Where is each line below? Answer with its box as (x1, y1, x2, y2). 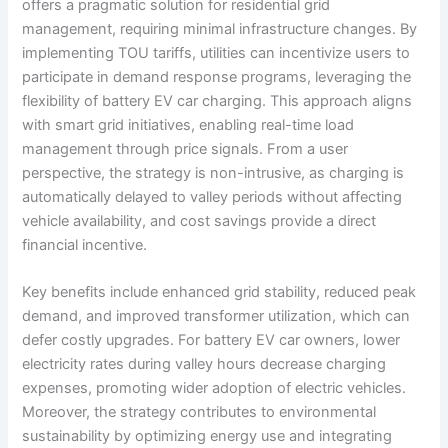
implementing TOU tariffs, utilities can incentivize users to (22, 43, 411, 62)
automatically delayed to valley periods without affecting (22, 187, 403, 206)
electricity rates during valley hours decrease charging (22, 354, 387, 373)
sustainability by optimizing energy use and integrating (22, 426, 393, 445)
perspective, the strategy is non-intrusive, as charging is (22, 163, 405, 182)
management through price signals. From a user (22, 139, 349, 158)
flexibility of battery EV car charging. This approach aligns (22, 91, 413, 110)
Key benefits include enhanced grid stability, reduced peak (22, 282, 417, 301)
